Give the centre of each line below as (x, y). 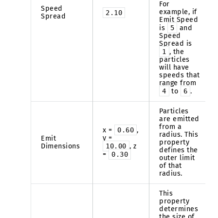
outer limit (177, 158)
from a (171, 127)
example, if (178, 12)
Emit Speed (179, 19)
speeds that (180, 75)
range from (178, 83)
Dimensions (61, 146)
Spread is (176, 43)
